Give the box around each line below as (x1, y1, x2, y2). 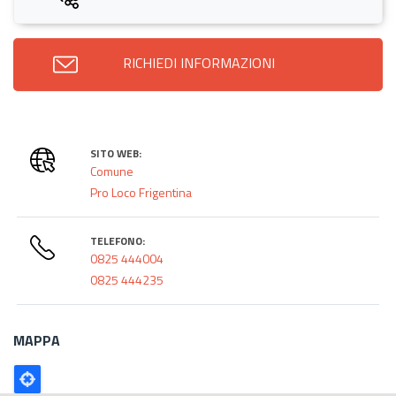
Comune (90, 161, 134, 180)
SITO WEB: (90, 144, 142, 162)
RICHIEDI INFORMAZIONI (123, 51, 275, 73)
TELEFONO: (90, 232, 146, 249)
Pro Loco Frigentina (90, 182, 193, 202)
